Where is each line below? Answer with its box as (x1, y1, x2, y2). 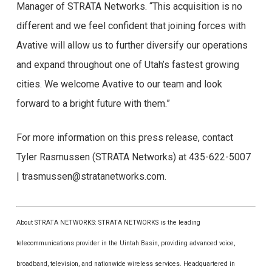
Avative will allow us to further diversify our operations (16, 39, 248, 51)
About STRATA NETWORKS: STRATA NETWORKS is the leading (16, 219, 200, 226)
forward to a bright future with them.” (16, 98, 170, 109)
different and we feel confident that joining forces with (16, 20, 246, 32)
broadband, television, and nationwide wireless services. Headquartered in (16, 260, 235, 268)
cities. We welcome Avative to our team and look (16, 78, 222, 90)
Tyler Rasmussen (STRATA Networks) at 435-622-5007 (16, 151, 251, 163)
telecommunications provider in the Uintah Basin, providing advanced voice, (16, 239, 235, 247)
